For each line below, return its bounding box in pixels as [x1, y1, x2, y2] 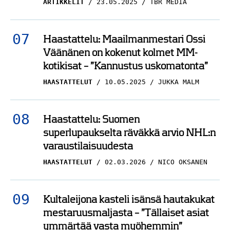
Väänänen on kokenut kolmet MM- [43, 47, 198, 58]
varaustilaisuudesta [43, 140, 133, 151]
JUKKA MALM [158, 78, 199, 86]
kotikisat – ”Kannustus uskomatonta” [43, 60, 208, 71]
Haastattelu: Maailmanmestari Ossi [43, 33, 205, 45]
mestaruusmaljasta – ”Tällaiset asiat [43, 207, 209, 218]
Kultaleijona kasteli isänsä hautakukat [43, 194, 215, 205]
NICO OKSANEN [158, 158, 207, 166]
